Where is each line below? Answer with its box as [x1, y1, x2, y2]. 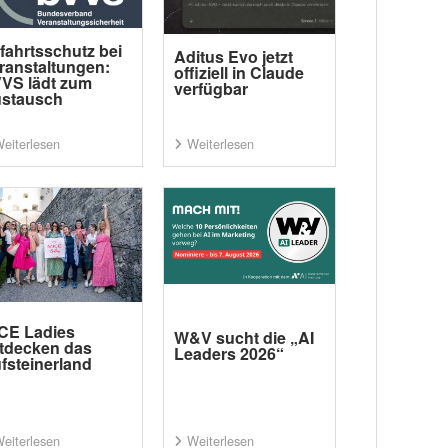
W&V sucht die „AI [173, 325, 314, 349]
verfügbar [173, 76, 248, 100]
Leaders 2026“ [173, 341, 284, 365]
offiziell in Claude [173, 60, 304, 84]
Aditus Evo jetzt [173, 44, 293, 68]
